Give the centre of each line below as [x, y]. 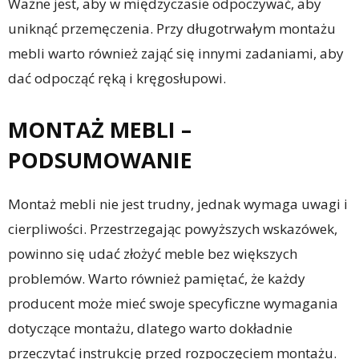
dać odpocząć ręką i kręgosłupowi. [117, 79]
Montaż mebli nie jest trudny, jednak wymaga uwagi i [178, 204]
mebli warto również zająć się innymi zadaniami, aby [176, 54]
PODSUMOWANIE [100, 160]
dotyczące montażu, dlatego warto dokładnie [150, 329]
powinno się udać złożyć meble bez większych [153, 254]
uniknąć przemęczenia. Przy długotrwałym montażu [172, 29]
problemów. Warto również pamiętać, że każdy [157, 279]
